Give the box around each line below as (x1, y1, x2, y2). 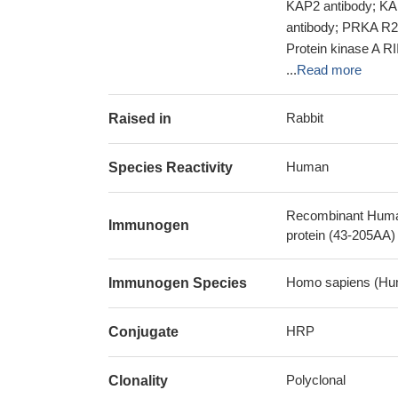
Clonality (108, 373, 168, 388)
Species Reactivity (108, 160, 233, 175)
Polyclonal (286, 372, 346, 387)
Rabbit (286, 110, 323, 125)
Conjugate (108, 324, 179, 339)
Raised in (108, 111, 171, 126)
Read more (297, 62, 362, 77)
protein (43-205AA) (286, 227, 395, 243)
